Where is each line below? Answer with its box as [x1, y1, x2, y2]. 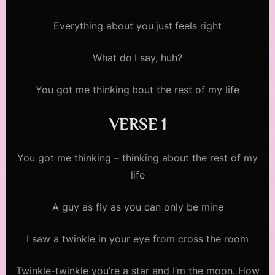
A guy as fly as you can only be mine [52, 200, 223, 213]
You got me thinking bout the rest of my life [36, 83, 239, 96]
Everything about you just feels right [53, 19, 222, 32]
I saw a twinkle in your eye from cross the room [26, 232, 249, 245]
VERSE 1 [109, 115, 166, 133]
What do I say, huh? [93, 51, 182, 64]
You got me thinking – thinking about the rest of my [17, 151, 258, 164]
